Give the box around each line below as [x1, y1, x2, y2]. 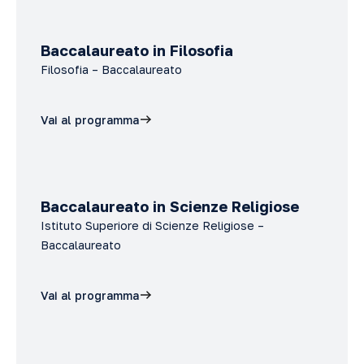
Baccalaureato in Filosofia [41, 41, 233, 59]
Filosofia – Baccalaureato [41, 63, 182, 76]
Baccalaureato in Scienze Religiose [41, 197, 299, 215]
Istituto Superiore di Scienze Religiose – [41, 219, 264, 232]
